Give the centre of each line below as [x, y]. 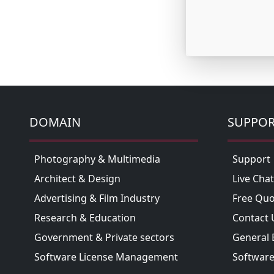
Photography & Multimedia [97, 159]
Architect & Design [77, 179]
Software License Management [106, 257]
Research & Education [85, 218]
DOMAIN [55, 122]
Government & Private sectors [104, 238]
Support [251, 159]
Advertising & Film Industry [97, 198]
